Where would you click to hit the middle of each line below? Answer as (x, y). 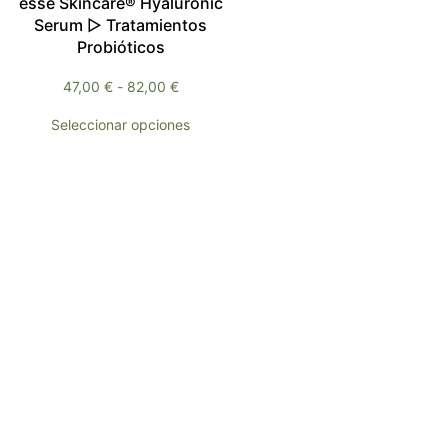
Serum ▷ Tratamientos (121, 25)
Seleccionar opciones (121, 125)
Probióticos (120, 47)
